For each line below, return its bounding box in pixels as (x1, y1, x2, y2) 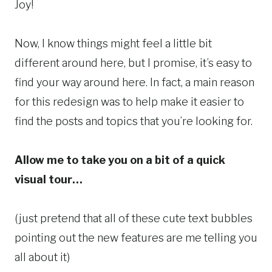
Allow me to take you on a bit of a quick (15, 154, 225, 167)
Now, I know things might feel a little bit (15, 37, 212, 50)
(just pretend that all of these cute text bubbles (15, 212, 253, 225)
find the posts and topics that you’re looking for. (15, 115, 253, 128)
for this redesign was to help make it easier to (15, 95, 244, 109)
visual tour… (15, 173, 83, 186)
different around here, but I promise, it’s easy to (15, 56, 252, 70)
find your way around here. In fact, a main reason (15, 76, 254, 89)
